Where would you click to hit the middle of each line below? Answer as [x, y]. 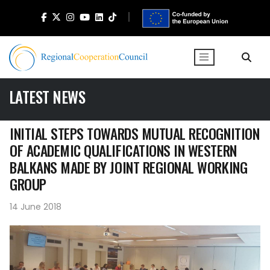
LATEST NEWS [47, 97]
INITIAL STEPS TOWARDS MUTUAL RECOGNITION [135, 133]
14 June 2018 [36, 207]
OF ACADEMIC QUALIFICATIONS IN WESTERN [123, 150]
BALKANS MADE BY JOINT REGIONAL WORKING [129, 167]
